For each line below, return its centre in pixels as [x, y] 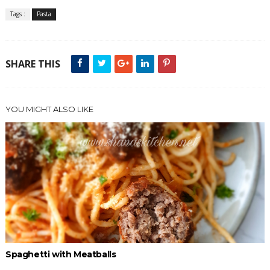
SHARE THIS [33, 64]
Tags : [17, 14]
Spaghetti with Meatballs [61, 255]
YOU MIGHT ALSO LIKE [49, 109]
